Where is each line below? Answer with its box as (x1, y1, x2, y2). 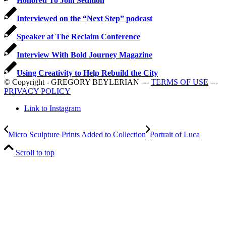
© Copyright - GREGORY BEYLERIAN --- (4, 77, 151, 86)
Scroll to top (16, 148, 54, 157)
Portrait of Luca (150, 130, 200, 139)
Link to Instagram (24, 103, 81, 112)
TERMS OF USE (151, 77, 208, 86)
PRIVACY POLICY (4, 86, 71, 95)
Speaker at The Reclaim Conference (17, 32, 140, 41)
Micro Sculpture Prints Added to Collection (8, 130, 146, 139)
